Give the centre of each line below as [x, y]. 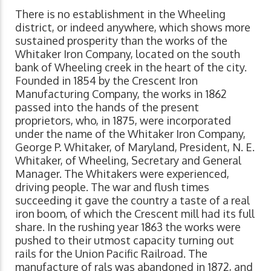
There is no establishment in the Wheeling [120, 14]
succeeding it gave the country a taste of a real [132, 200]
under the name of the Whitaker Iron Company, [130, 133]
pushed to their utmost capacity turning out [125, 240]
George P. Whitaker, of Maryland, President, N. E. [135, 147]
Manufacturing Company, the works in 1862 [121, 93]
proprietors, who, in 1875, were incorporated [123, 120]
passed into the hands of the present [107, 107]
